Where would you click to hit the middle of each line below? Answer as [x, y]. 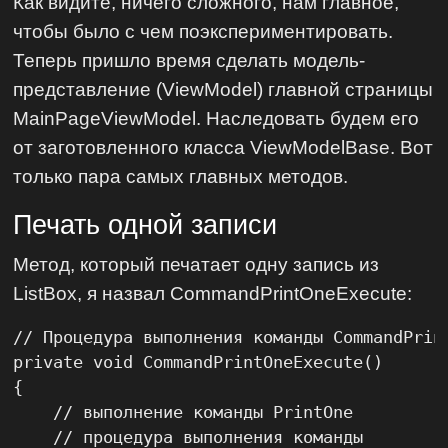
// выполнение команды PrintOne [183, 412]
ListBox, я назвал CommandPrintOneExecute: [213, 292]
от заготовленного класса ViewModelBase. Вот [223, 147]
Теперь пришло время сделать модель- [189, 60]
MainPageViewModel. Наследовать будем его [216, 118]
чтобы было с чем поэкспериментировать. [203, 31]
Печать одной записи [145, 225]
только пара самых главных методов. [181, 176]
